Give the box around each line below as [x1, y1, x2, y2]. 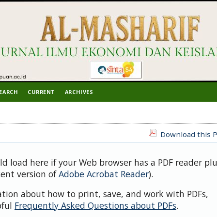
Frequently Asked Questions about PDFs [15, 200, 176, 212]
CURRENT [28, 88, 55, 95]
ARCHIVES [64, 88, 93, 95]
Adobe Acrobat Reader [59, 168, 149, 180]
